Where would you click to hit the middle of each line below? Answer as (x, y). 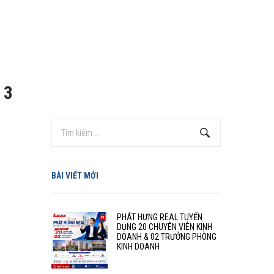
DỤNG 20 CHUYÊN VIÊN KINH (164, 227)
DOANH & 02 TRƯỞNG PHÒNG (166, 237)
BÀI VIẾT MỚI (75, 176)
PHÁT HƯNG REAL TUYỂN (159, 217)
